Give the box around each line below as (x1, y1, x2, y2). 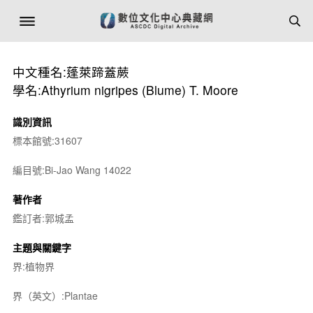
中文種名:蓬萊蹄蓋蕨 (12, 63, 129, 80)
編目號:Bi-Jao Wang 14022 (12, 163, 131, 177)
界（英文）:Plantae (12, 289, 98, 303)
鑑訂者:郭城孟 (12, 211, 74, 225)
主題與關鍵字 (12, 240, 71, 254)
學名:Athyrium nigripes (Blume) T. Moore (12, 81, 238, 99)
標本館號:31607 (12, 133, 82, 147)
